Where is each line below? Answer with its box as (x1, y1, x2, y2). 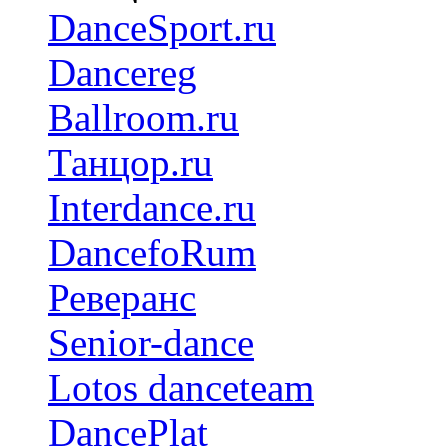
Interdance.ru (48, 185, 256, 229)
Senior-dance (48, 320, 254, 364)
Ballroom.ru (48, 95, 239, 139)
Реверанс (48, 275, 196, 319)
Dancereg (48, 50, 197, 94)
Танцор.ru (48, 140, 213, 184)
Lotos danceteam (48, 365, 314, 409)
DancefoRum (48, 230, 256, 274)
